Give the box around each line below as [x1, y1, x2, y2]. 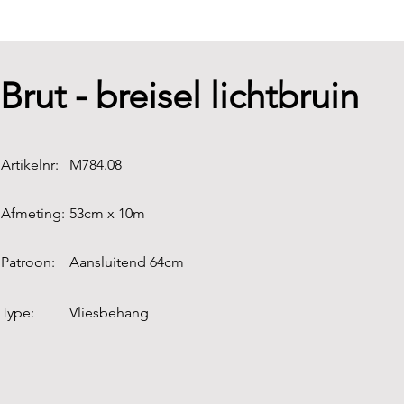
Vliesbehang [69, 304, 149, 321]
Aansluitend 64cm [69, 253, 184, 271]
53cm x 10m [69, 205, 145, 222]
